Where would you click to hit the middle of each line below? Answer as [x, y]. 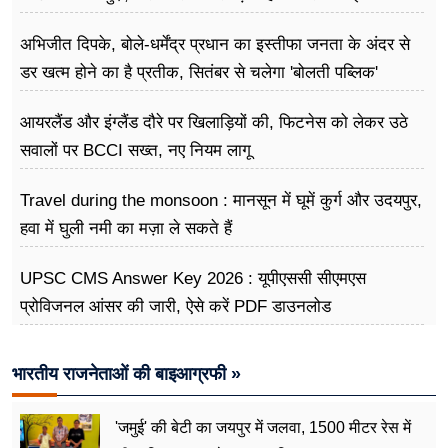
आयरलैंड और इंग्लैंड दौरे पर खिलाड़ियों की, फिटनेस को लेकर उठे [214, 122]
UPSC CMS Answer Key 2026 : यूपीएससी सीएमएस [193, 278]
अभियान [44, 100]
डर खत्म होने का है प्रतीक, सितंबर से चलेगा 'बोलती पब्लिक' [199, 72]
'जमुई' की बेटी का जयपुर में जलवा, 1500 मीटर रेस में [263, 427]
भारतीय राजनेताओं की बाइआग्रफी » [126, 373]
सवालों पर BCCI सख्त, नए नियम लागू [135, 150]
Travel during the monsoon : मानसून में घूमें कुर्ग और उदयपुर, [221, 200]
